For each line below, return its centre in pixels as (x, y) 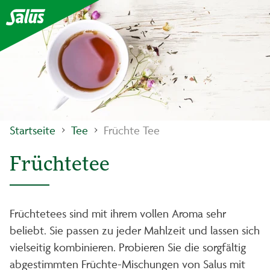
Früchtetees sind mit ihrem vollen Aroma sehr (118, 214)
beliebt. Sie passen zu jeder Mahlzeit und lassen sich (135, 231)
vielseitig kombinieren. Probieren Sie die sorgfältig (128, 247)
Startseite (33, 130)
